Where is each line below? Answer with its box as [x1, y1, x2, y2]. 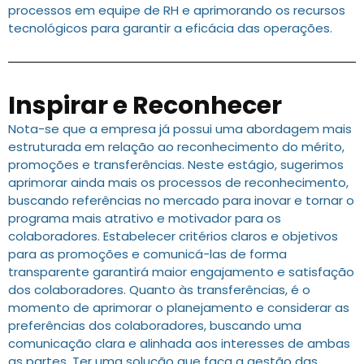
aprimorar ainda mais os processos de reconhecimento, [8, 174, 349, 192]
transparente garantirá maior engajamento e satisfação [8, 263, 354, 281]
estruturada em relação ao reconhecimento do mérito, [8, 138, 344, 156]
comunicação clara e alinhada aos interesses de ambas [8, 335, 350, 353]
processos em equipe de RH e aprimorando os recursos [8, 2, 345, 19]
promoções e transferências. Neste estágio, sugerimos [8, 156, 344, 174]
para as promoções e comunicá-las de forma [8, 245, 287, 263]
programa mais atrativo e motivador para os [8, 210, 281, 227]
